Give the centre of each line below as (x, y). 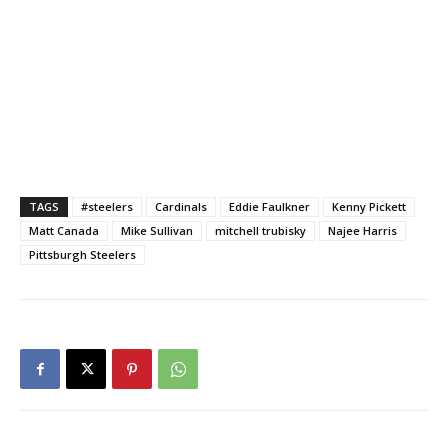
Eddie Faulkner (269, 207)
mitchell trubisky (260, 231)
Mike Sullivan (157, 231)
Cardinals (181, 207)
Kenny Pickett (369, 207)
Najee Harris (362, 231)
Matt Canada (64, 231)
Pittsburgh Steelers (82, 255)
